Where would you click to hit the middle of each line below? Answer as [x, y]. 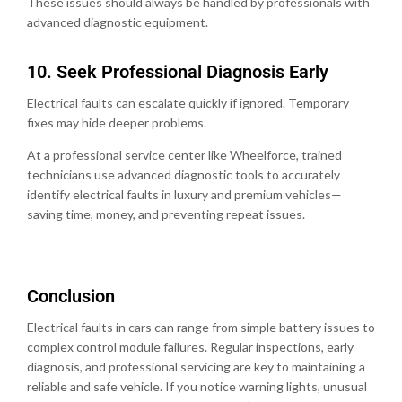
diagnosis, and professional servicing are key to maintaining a [196, 366]
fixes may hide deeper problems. [117, 122]
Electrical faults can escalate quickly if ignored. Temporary [188, 102]
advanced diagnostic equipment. [118, 22]
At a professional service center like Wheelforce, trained [184, 154]
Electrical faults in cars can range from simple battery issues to [201, 327]
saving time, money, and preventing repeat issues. [166, 214]
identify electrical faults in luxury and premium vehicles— [184, 194]
